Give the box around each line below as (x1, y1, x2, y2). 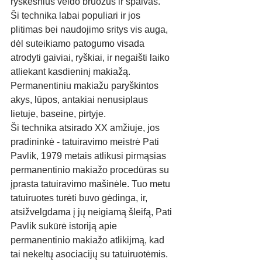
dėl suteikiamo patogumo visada (11, 39, 147, 49)
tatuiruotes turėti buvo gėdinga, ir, (11, 193, 150, 203)
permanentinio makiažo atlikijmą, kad (11, 235, 167, 245)
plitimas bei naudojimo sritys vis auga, (11, 25, 170, 35)
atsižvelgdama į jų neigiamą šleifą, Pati (11, 207, 174, 217)
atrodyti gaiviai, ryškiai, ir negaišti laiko (11, 53, 172, 63)
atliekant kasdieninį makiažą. (11, 67, 133, 77)
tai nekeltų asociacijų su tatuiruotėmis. (11, 249, 170, 259)
